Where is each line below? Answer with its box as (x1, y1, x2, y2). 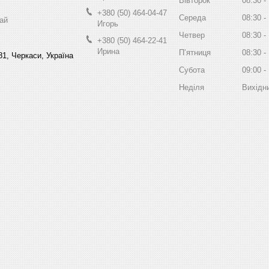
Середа (179, 13, 206, 22)
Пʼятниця (179, 47, 211, 57)
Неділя (179, 82, 204, 92)
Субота (179, 65, 205, 74)
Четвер (179, 30, 205, 40)
